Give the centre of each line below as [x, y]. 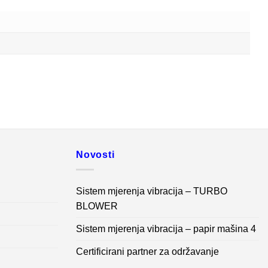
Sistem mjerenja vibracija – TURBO [152, 191]
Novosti [95, 155]
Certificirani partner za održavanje [147, 251]
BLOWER [97, 206]
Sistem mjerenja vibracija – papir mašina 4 [166, 229]
